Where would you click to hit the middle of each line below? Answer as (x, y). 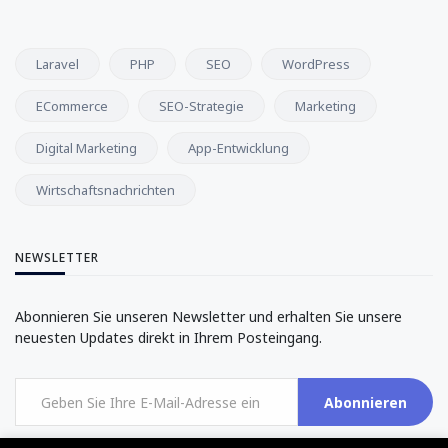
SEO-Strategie (201, 106)
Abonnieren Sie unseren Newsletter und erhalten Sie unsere (208, 317)
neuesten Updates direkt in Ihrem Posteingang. (168, 338)
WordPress (316, 64)
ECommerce (72, 106)
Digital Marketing (86, 148)
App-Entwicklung (238, 148)
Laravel (57, 64)
